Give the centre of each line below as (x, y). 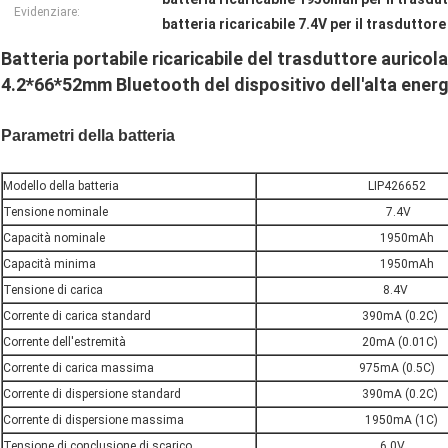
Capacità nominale (54, 238)
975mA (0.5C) (346, 368)
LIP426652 (341, 186)
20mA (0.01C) (347, 342)
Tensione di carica (53, 290)
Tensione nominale (55, 212)
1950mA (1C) (347, 420)
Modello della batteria (61, 186)
